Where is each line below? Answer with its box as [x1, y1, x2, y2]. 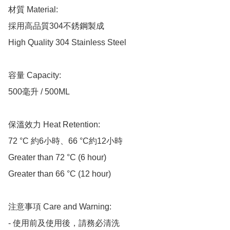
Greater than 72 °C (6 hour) [8, 153, 106, 162]
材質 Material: [8, 5, 58, 14]
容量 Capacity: [8, 71, 61, 80]
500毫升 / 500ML [8, 87, 71, 97]
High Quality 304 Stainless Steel [8, 38, 126, 47]
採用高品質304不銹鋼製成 [8, 22, 104, 31]
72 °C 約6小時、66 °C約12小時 [8, 137, 123, 146]
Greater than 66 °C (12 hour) [8, 169, 111, 179]
